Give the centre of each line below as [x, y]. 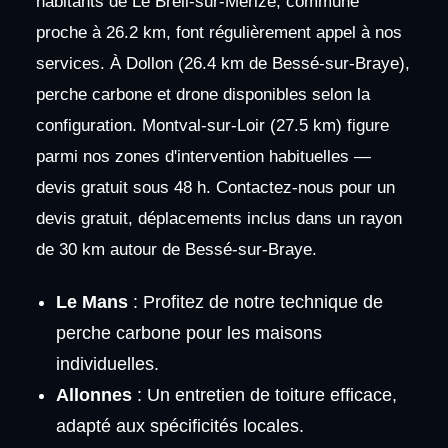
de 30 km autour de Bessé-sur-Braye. [176, 250]
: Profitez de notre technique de [255, 301]
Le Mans [91, 301]
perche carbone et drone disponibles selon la [202, 95]
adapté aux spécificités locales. [179, 425]
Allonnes [93, 394]
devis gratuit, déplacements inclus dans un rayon [218, 219]
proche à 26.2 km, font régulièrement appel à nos [218, 33]
